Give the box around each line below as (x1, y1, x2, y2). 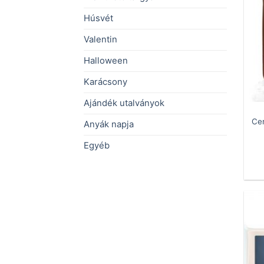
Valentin (84, 34, 117, 45)
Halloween (84, 55, 128, 67)
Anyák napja (84, 119, 134, 130)
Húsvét (84, 13, 113, 24)
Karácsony (84, 77, 127, 88)
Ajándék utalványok (84, 98, 164, 109)
